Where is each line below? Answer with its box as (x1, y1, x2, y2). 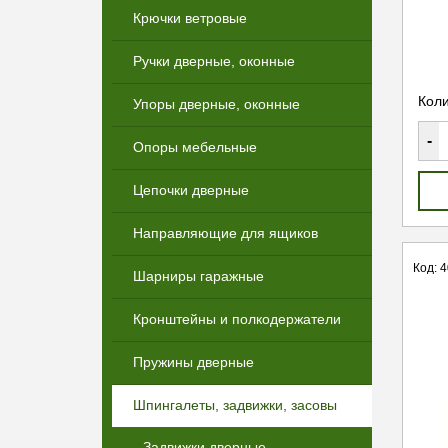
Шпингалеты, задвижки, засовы (133, 397, 337, 413)
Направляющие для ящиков (133, 225, 318, 241)
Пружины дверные (133, 354, 254, 370)
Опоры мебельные (133, 139, 257, 155)
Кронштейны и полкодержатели (133, 311, 341, 327)
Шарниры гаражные (133, 268, 264, 284)
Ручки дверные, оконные (133, 53, 295, 69)
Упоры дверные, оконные (133, 96, 300, 112)
